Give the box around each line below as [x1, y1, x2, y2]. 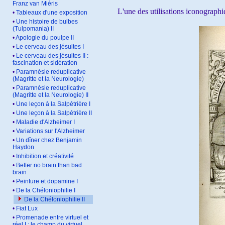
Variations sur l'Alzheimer [16, 128, 85, 135]
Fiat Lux [16, 205, 38, 212]
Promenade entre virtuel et [16, 214, 88, 221]
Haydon [13, 144, 34, 151]
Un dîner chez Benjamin [16, 137, 82, 144]
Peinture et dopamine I [16, 178, 78, 185]
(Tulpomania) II [13, 25, 54, 32]
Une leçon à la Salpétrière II [16, 109, 92, 117]
